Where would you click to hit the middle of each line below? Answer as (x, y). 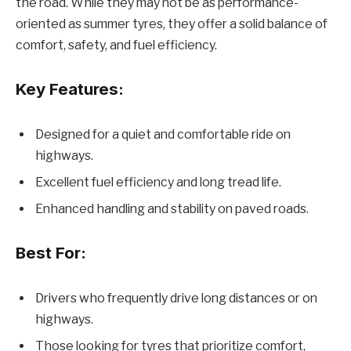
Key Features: (70, 89)
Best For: (51, 253)
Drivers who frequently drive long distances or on (176, 298)
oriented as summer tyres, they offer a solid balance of (172, 24)
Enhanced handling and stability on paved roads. (172, 208)
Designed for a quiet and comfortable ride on (163, 134)
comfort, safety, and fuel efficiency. (116, 45)
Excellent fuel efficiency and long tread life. (158, 182)
